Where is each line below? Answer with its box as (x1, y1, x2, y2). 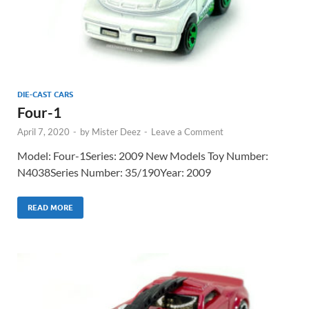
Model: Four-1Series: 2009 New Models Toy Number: (17, 148, 268, 162)
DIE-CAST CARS (17, 89, 73, 99)
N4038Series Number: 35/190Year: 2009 (17, 165, 211, 179)
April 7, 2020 (17, 126, 70, 137)
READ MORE (28, 202, 73, 212)
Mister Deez (92, 126, 141, 137)
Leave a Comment (151, 126, 223, 137)
